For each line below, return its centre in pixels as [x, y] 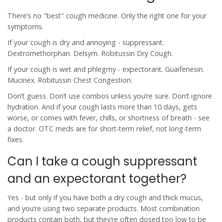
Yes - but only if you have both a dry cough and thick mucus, [105, 198]
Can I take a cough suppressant [102, 162]
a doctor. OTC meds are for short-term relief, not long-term [104, 129]
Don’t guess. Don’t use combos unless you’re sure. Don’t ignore [110, 96]
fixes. [16, 140]
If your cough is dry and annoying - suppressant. [86, 43]
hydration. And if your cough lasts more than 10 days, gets [102, 107]
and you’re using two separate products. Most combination [104, 209]
